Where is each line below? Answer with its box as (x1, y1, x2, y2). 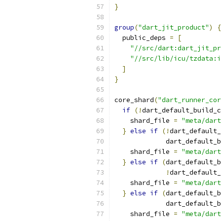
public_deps (114, 34, 170, 42)
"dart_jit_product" (138, 23, 209, 32)
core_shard (114, 96, 154, 104)
